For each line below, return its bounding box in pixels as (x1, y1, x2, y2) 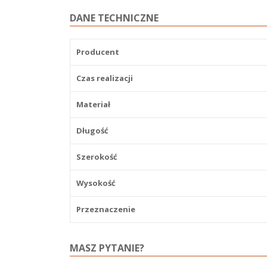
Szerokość (76, 151, 117, 162)
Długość (76, 125, 108, 136)
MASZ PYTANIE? (70, 241, 144, 254)
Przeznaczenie (76, 203, 135, 215)
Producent (76, 46, 119, 57)
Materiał (76, 98, 110, 110)
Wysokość (76, 177, 116, 188)
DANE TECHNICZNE (70, 11, 159, 24)
